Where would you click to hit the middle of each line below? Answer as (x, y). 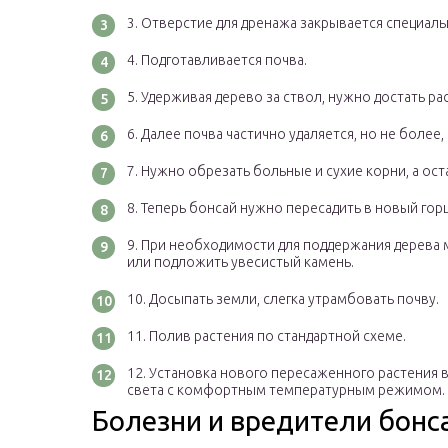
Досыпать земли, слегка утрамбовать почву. (294, 299)
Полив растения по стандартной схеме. (277, 336)
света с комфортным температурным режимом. (286, 390)
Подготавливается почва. (224, 60)
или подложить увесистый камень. (240, 262)
